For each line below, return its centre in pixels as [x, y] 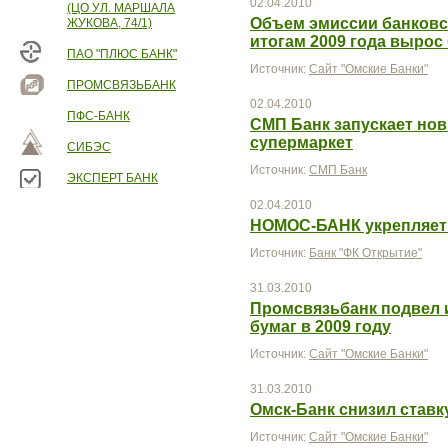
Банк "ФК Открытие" [365, 253]
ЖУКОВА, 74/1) [109, 23]
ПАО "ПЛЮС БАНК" [122, 54]
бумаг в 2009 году [320, 326]
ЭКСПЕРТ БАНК [112, 178]
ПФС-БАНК [98, 116]
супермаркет [301, 142]
